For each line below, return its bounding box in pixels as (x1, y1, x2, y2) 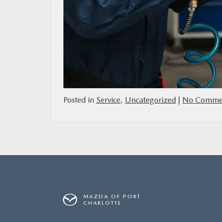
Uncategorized (125, 95, 176, 105)
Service (96, 95, 120, 105)
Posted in (63, 95, 96, 105)
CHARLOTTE (83, 200, 122, 207)
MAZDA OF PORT (83, 193, 141, 200)
